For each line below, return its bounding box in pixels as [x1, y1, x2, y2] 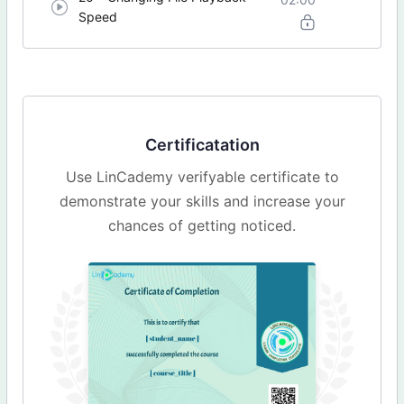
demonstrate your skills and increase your [59, 192, 345, 211]
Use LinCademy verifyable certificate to [65, 168, 339, 187]
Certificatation [144, 135, 260, 155]
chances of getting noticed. [108, 216, 296, 235]
